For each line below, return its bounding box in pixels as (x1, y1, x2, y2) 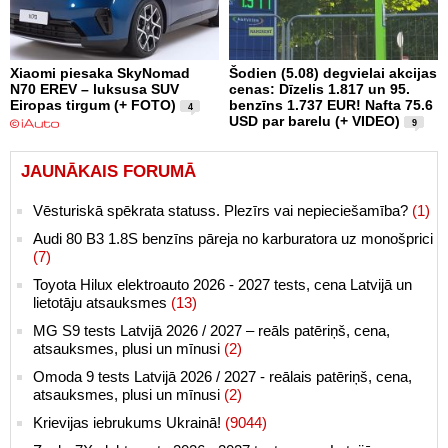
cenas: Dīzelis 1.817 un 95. (229, 80, 410, 97)
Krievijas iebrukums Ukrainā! (33, 413, 225, 431)
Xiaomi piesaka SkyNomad (10, 64, 190, 81)
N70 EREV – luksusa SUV (10, 80, 179, 97)
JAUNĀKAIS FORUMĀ (21, 161, 196, 181)
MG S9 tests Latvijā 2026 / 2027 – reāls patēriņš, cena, (33, 321, 390, 339)
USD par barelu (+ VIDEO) (229, 112, 400, 129)
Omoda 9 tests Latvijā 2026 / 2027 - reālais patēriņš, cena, (33, 367, 412, 385)
